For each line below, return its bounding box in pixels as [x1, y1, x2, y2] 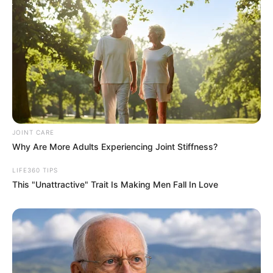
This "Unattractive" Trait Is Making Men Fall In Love [12, 179, 218, 190]
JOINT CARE [12, 128, 54, 136]
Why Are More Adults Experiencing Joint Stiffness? [12, 141, 218, 152]
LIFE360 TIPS [12, 166, 58, 174]
